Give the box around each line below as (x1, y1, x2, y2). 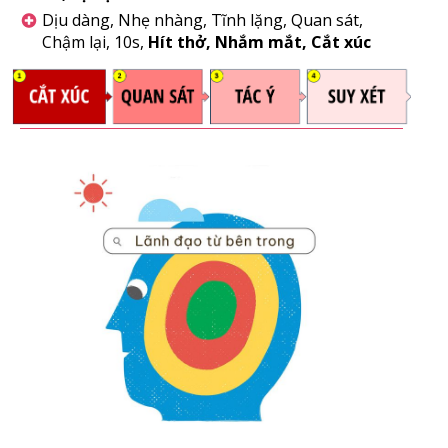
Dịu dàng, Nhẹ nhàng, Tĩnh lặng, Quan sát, (41, 8, 363, 31)
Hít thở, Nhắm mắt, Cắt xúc (147, 30, 371, 53)
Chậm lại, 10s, (41, 30, 148, 53)
